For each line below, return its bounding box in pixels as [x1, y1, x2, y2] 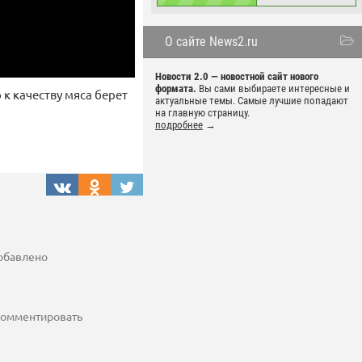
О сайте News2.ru [165, 34, 258, 49]
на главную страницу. [155, 107, 250, 119]
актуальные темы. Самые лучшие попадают [155, 95, 348, 107]
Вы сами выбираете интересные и [196, 82, 350, 95]
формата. [155, 82, 196, 95]
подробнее [155, 119, 203, 131]
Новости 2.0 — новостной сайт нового [155, 70, 318, 82]
